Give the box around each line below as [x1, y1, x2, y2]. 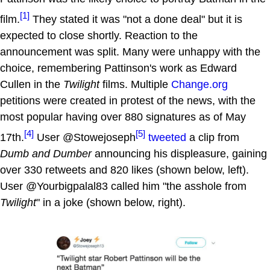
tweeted [148, 131, 186, 144]
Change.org [171, 78, 228, 91]
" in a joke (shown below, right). [36, 196, 186, 209]
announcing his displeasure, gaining [92, 148, 267, 160]
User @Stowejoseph [34, 131, 136, 144]
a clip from [186, 131, 239, 144]
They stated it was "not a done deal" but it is [30, 13, 242, 26]
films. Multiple [99, 78, 171, 91]
